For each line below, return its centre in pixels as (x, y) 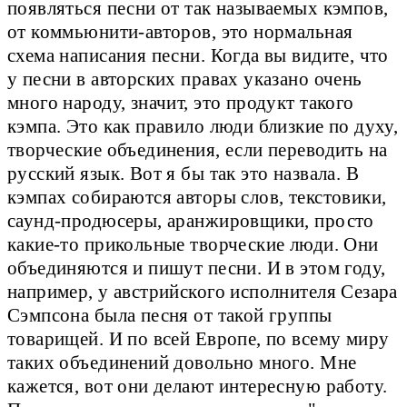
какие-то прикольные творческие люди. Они (193, 245)
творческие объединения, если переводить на (198, 150)
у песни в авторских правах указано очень (185, 79)
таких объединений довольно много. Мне (182, 363)
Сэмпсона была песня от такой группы (170, 316)
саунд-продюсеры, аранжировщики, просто (191, 221)
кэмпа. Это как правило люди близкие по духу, (203, 127)
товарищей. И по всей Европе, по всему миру (199, 339)
